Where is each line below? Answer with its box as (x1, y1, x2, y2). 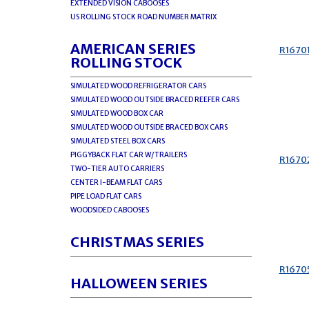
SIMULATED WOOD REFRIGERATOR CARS (70, 81, 206, 90)
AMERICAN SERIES (70, 40, 196, 57)
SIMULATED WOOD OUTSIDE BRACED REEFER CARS (70, 95, 239, 104)
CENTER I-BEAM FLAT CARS (70, 178, 162, 187)
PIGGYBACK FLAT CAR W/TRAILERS (70, 150, 187, 159)
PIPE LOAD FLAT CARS (70, 192, 141, 201)
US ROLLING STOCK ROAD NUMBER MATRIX (70, 12, 217, 21)
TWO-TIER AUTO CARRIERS (70, 164, 164, 173)
